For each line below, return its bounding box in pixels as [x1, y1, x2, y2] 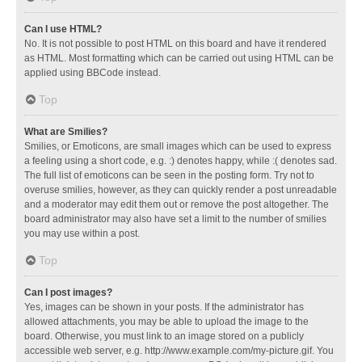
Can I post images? [24, 286, 112, 298]
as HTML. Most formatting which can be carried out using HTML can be [24, 52, 334, 64]
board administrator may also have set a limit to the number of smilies [24, 213, 326, 225]
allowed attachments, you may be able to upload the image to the [24, 315, 309, 327]
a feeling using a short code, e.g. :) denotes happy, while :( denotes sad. [24, 154, 337, 166]
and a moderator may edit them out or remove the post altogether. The [24, 198, 329, 210]
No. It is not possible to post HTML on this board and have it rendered [24, 37, 326, 49]
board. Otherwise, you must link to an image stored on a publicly [24, 330, 304, 342]
